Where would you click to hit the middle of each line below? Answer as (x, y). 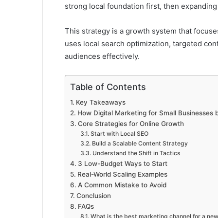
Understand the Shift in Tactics (136, 153)
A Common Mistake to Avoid (122, 185)
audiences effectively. (102, 56)
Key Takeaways (100, 102)
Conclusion (93, 196)
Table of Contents (108, 87)
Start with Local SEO (119, 134)
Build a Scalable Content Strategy (140, 144)
